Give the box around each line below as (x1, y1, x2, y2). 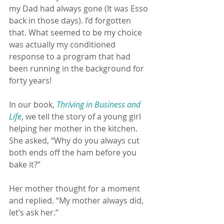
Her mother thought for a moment (9, 183, 142, 194)
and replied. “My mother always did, (9, 195, 145, 206)
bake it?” (9, 159, 40, 170)
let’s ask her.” (9, 207, 58, 218)
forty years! (9, 75, 51, 86)
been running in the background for (9, 63, 146, 74)
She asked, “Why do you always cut (9, 135, 141, 146)
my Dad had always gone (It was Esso (9, 3, 150, 14)
